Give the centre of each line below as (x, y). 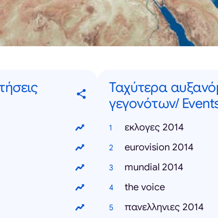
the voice (145, 187)
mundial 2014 (154, 167)
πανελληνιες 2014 (164, 207)
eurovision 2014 (159, 147)
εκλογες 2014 (154, 127)
